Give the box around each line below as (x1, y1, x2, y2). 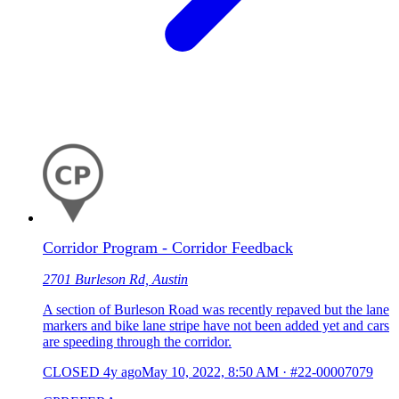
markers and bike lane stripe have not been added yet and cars (43, 318, 389, 334)
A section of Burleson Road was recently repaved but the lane (43, 302, 389, 318)
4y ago (103, 364, 142, 380)
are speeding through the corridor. (43, 334, 232, 350)
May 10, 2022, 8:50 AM (142, 364, 279, 380)
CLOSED (43, 364, 100, 380)
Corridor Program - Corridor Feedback (43, 239, 293, 257)
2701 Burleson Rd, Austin (43, 272, 188, 288)
